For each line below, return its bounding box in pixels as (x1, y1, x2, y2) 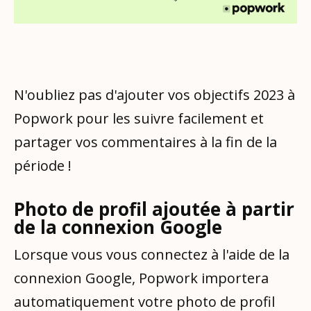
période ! (14, 155, 72, 175)
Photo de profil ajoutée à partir (14, 196, 294, 221)
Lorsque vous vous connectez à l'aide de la (14, 244, 289, 264)
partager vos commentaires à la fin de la (14, 132, 277, 151)
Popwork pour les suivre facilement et (14, 108, 264, 128)
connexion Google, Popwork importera (14, 268, 269, 287)
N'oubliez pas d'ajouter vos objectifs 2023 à (14, 85, 295, 104)
